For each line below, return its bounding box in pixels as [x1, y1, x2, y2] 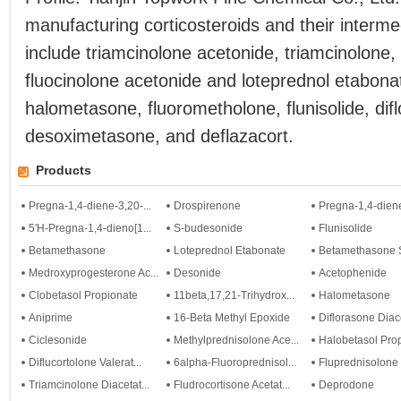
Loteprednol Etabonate [174, 244, 286, 257]
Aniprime [29, 311, 73, 324]
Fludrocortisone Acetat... [174, 379, 290, 391]
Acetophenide [319, 267, 387, 279]
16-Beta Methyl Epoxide [174, 311, 290, 324]
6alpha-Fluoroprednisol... [174, 356, 296, 369]
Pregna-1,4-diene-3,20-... [29, 200, 151, 212]
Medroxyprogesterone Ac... [29, 267, 158, 279]
